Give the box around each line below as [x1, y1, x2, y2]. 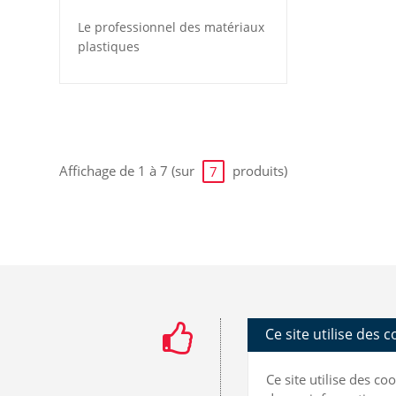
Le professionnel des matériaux [78, 18, 264, 35]
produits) [229, 161, 287, 179]
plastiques [78, 37, 140, 55]
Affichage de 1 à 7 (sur [59, 161, 198, 179]
